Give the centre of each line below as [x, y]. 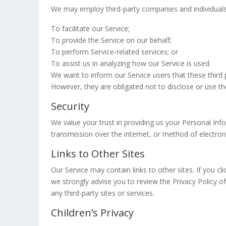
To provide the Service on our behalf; [111, 40]
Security [70, 106]
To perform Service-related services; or [115, 52]
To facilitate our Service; [90, 29]
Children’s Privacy [92, 213]
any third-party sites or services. [103, 193]
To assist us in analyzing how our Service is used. [131, 63]
